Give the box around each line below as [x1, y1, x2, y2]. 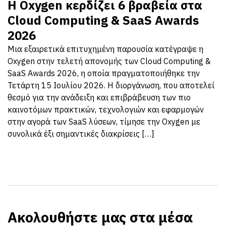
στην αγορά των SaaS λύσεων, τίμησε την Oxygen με [8, 117, 200, 127]
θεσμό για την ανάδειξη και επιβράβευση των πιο [8, 92, 191, 103]
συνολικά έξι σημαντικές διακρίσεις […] [8, 129, 154, 139]
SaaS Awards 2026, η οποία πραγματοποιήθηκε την [8, 68, 200, 79]
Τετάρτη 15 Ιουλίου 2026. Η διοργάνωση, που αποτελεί [8, 80, 214, 91]
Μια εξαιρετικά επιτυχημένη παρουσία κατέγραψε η [8, 44, 203, 54]
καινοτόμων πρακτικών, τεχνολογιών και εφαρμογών [8, 104, 204, 115]
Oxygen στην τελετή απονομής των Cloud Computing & [8, 56, 211, 67]
